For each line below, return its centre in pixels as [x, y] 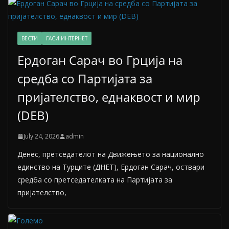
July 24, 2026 [41, 136]
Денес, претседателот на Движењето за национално [111, 154]
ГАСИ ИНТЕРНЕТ [67, 39]
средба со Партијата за [85, 79]
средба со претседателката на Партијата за [95, 180]
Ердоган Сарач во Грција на [100, 60]
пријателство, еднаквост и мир [109, 97]
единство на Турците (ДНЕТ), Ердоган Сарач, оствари [111, 167]
